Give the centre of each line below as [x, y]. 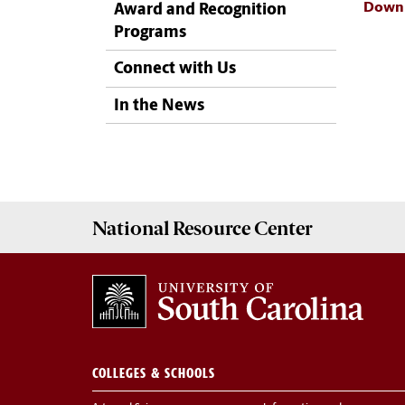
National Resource [173, 228]
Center [283, 228]
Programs [150, 33]
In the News [159, 106]
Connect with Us [175, 70]
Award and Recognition [200, 10]
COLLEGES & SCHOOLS [154, 373]
